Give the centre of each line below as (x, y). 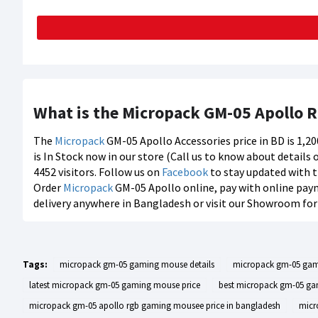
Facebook (185, 172)
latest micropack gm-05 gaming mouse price (115, 285)
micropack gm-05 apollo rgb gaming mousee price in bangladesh (155, 306)
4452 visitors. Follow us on (98, 172)
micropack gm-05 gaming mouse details (137, 264)
